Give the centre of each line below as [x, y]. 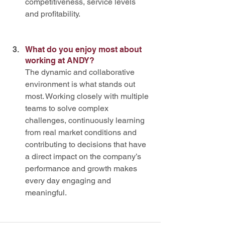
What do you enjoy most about [84, 50]
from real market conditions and [82, 133]
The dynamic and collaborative [81, 72]
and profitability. [53, 14]
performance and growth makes [82, 169]
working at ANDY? [61, 61]
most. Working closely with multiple [88, 96]
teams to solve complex [68, 108]
